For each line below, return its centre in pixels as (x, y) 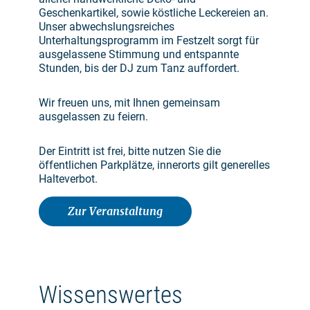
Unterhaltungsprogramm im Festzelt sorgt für (149, 41)
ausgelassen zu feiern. (98, 117)
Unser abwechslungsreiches (107, 27)
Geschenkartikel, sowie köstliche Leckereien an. (154, 13)
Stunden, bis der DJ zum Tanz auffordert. (140, 69)
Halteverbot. (71, 179)
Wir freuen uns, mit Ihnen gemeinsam (129, 103)
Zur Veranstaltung (115, 211)
